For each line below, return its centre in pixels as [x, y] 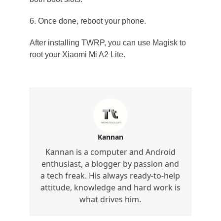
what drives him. [110, 199]
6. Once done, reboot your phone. [88, 21]
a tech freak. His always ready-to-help [110, 175]
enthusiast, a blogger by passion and [110, 164]
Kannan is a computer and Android [110, 152]
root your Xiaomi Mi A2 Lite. [77, 54]
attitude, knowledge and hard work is [110, 187]
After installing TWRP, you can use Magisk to [108, 42]
